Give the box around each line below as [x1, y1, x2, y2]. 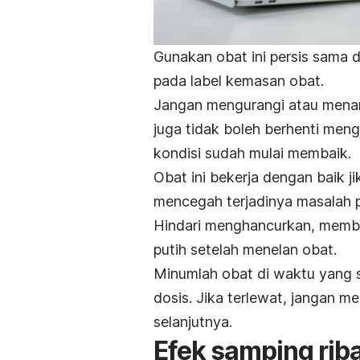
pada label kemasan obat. [153, 72, 324, 89]
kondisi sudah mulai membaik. [153, 144, 351, 162]
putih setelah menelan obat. [153, 240, 337, 258]
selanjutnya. [153, 313, 232, 330]
